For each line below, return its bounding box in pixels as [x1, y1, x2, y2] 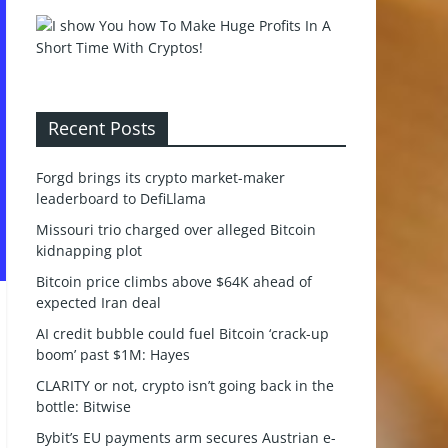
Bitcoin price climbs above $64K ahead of [36, 272, 312, 291]
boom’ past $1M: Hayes [36, 345, 190, 364]
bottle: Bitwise [36, 397, 131, 416]
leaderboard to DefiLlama [36, 189, 206, 208]
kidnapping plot [36, 241, 142, 260]
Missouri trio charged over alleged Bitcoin [36, 220, 316, 239]
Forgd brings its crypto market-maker [36, 168, 285, 187]
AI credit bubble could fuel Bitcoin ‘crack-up [36, 324, 329, 343]
